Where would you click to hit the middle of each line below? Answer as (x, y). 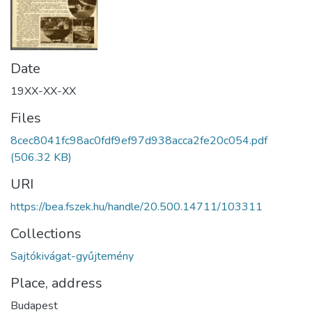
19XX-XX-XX (43, 91)
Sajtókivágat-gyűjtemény (72, 256)
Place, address (56, 283)
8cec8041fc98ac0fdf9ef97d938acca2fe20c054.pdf (139, 140)
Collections (46, 233)
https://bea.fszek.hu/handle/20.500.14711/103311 (136, 206)
